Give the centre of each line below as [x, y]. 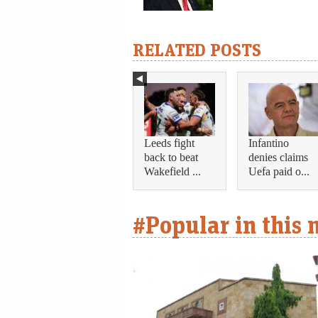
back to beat [171, 158]
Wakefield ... [172, 172]
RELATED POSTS [197, 50]
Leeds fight [169, 143]
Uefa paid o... [279, 172]
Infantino [269, 143]
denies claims [278, 158]
